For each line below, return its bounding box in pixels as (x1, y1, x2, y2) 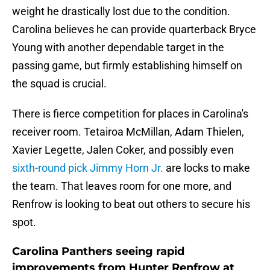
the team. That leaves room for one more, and (12, 180, 231, 193)
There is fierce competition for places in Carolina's (12, 107, 248, 121)
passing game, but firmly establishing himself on (12, 59, 242, 72)
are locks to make (163, 162, 250, 175)
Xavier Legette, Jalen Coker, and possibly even (12, 143, 234, 157)
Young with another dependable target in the (12, 41, 224, 54)
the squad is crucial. (12, 77, 107, 90)
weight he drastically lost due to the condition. (12, 5, 230, 18)
